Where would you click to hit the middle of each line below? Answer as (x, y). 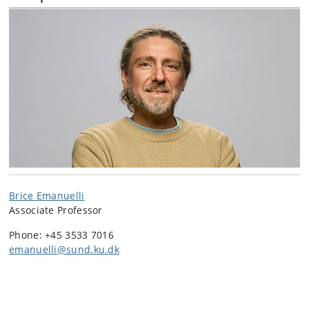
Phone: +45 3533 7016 (61, 235)
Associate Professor (56, 210)
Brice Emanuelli (47, 195)
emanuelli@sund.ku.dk (64, 249)
